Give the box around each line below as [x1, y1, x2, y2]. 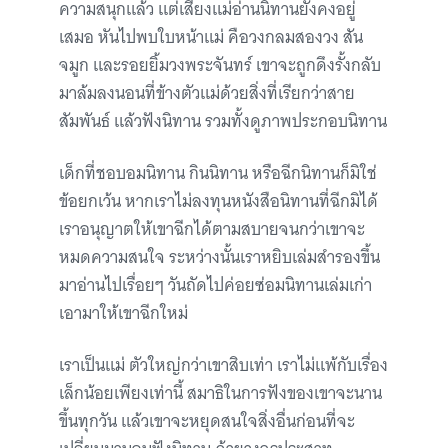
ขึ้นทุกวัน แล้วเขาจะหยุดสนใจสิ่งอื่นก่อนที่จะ [59, 407, 355, 436]
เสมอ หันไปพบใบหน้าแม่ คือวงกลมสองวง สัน [59, 23, 363, 52]
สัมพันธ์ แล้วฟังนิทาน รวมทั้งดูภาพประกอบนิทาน [59, 107, 387, 136]
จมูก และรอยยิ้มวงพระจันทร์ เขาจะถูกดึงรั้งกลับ [59, 51, 381, 80]
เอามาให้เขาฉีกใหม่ [59, 299, 188, 328]
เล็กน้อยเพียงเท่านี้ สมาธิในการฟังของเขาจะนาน [59, 379, 382, 408]
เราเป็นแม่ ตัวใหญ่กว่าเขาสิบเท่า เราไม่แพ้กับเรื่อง [59, 351, 388, 380]
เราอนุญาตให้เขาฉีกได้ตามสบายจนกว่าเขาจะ [59, 215, 365, 244]
